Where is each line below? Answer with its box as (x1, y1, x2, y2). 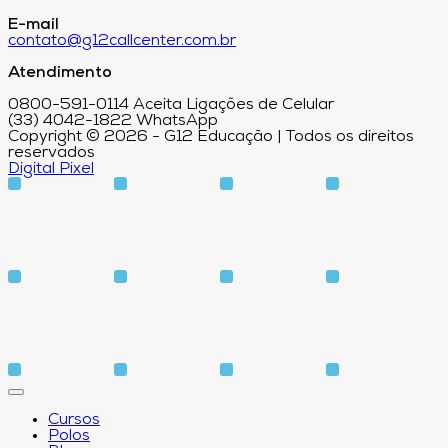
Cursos (48, 412, 100, 429)
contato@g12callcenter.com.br (8, 33, 236, 50)
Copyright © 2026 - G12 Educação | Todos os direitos (8, 129, 414, 146)
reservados (8, 145, 95, 162)
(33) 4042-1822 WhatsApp (8, 113, 218, 130)
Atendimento (8, 65, 112, 82)
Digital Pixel (8, 161, 94, 178)
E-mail (8, 17, 59, 34)
